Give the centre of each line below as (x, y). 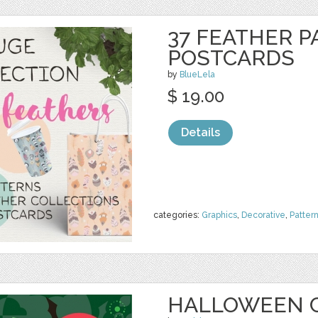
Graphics (219, 215)
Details (201, 132)
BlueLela (197, 75)
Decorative (263, 215)
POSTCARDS (231, 58)
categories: (177, 215)
